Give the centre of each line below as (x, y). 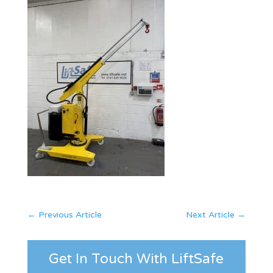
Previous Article (70, 214)
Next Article (211, 214)
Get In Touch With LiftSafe (136, 259)
